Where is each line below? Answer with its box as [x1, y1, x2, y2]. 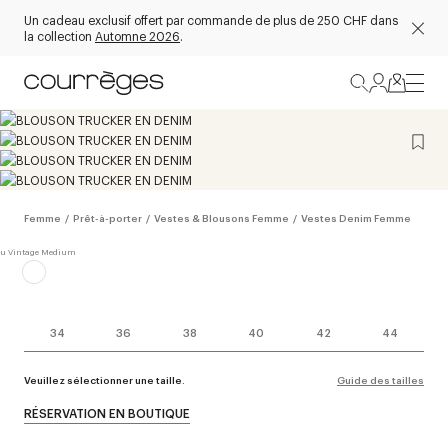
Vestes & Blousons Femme [154, 211, 289, 224]
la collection [24, 27, 95, 44]
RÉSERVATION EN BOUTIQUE [24, 405, 190, 421]
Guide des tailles [337, 373, 424, 386]
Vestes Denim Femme [301, 211, 411, 224]
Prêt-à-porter [73, 211, 142, 224]
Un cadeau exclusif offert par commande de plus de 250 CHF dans [24, 11, 398, 28]
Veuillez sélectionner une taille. [24, 373, 185, 386]
